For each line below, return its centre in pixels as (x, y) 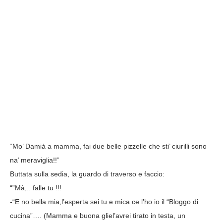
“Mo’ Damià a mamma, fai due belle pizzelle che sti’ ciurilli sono (108, 146)
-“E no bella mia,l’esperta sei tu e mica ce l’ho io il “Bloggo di (104, 202)
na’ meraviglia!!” (35, 160)
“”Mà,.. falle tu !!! (36, 188)
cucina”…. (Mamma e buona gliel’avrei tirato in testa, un (98, 216)
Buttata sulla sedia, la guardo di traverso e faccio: (87, 174)
